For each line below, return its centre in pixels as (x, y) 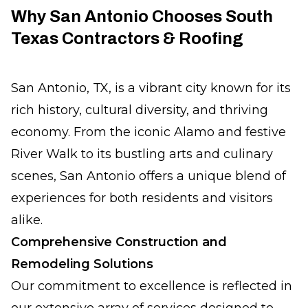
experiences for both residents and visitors (142, 198)
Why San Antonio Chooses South (142, 16)
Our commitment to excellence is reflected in (152, 286)
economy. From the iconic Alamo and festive (148, 132)
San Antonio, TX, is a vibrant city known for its (151, 88)
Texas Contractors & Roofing (127, 38)
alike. (27, 220)
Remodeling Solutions (82, 264)
